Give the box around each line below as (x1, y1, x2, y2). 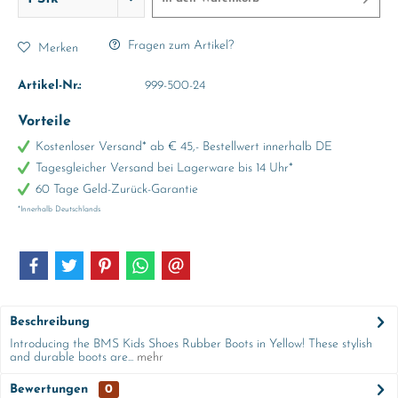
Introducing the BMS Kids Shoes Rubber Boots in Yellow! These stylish (10, 338, 372, 351)
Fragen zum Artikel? (124, 39, 234, 52)
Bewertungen (10, 383, 88, 396)
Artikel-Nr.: (18, 79, 82, 92)
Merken (38, 41, 78, 55)
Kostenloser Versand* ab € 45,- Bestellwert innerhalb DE (36, 140, 332, 154)
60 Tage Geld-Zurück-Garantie (36, 183, 198, 196)
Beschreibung (10, 315, 90, 329)
